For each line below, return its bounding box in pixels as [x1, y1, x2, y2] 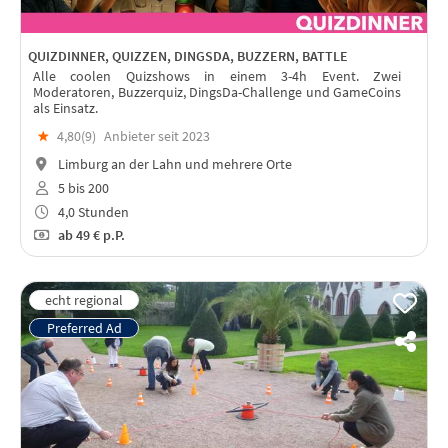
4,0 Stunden [54, 202, 129, 221]
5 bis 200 [54, 178, 109, 197]
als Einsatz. [33, 99, 98, 118]
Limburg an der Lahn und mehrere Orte [54, 155, 292, 173]
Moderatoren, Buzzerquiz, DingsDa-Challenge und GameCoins [33, 83, 401, 102]
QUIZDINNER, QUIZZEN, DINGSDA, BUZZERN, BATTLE [28, 46, 348, 65]
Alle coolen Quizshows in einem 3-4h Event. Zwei [33, 67, 401, 86]
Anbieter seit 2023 [104, 127, 210, 146]
